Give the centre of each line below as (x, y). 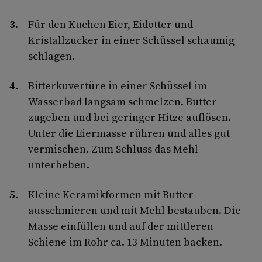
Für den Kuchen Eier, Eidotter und (111, 24)
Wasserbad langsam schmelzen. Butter (123, 101)
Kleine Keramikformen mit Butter (111, 194)
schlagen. (51, 56)
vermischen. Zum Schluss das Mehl (113, 149)
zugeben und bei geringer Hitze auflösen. (130, 117)
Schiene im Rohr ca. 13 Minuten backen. (125, 242)
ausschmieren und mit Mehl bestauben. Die (135, 210)
